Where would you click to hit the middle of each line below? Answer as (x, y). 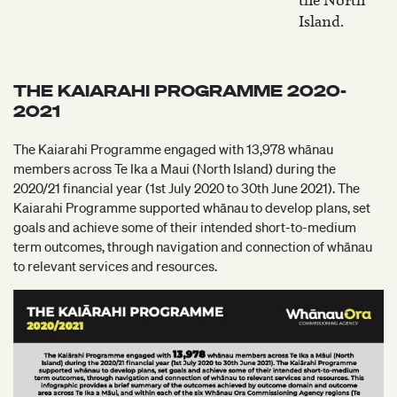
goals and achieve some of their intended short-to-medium (185, 227)
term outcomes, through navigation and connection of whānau (193, 246)
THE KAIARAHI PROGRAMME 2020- (180, 91)
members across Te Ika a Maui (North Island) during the (175, 168)
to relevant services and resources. (115, 266)
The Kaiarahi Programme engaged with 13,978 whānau (173, 149)
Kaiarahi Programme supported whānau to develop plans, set (192, 207)
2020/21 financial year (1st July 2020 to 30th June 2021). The (187, 188)
